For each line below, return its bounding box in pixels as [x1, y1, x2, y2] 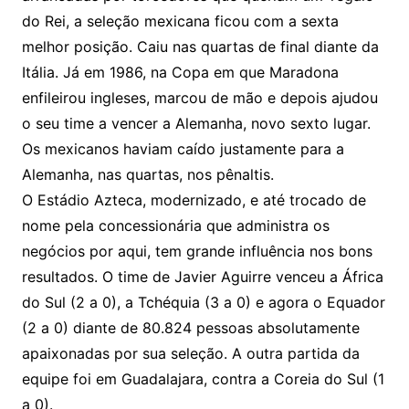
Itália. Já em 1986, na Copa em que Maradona [21, 62, 339, 81]
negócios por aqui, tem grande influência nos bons [21, 241, 372, 260]
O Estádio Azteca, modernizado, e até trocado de [21, 190, 366, 209]
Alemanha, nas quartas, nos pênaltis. [21, 164, 278, 184]
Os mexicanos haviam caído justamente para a [21, 139, 344, 158]
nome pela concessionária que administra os [21, 215, 330, 235]
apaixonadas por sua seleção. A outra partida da [21, 343, 360, 362]
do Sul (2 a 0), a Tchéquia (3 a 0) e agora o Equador [21, 292, 385, 311]
